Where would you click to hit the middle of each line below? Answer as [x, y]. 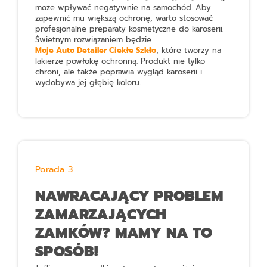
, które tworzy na [189, 50]
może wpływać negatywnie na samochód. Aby [123, 7]
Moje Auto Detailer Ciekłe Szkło [96, 50]
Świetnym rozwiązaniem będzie [94, 39]
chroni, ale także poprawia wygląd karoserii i [119, 72]
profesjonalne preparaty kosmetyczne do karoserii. [130, 29]
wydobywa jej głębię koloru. [88, 82]
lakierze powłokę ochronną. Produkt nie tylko [120, 61]
